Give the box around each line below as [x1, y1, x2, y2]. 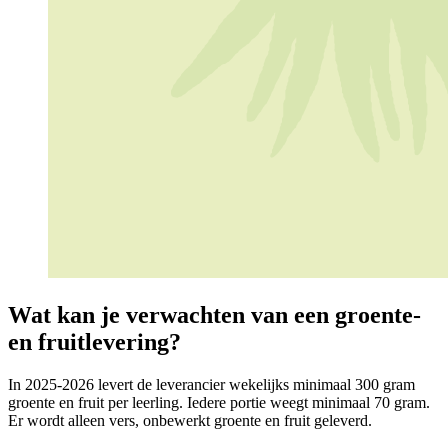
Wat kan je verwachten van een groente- [8, 301, 421, 328]
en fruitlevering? [8, 328, 181, 355]
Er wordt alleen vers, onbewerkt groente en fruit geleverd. [8, 411, 372, 429]
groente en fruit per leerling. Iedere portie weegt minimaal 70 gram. [8, 393, 430, 411]
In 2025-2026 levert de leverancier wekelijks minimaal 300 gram [8, 375, 415, 393]
